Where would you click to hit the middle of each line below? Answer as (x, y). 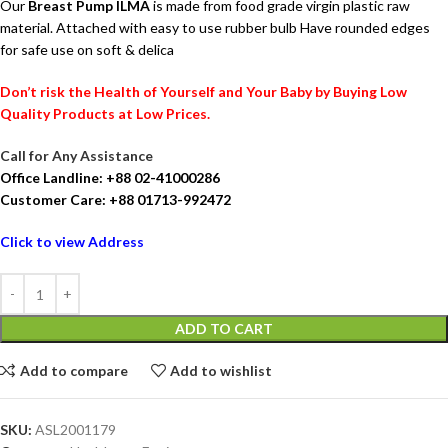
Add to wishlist (221, 370)
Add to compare (73, 370)
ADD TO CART (224, 329)
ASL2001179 (75, 430)
